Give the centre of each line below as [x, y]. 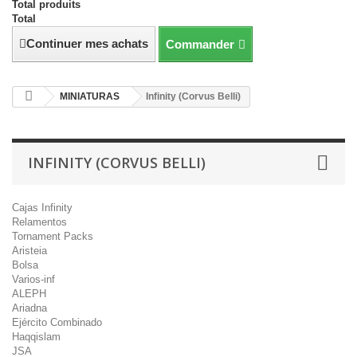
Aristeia [29, 251]
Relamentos [39, 222]
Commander [200, 44]
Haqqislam [36, 337]
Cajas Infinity [42, 208]
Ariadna [29, 308]
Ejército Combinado [57, 322]
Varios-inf [33, 279]
